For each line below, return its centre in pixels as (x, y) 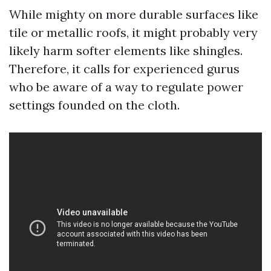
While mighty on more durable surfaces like (134, 14)
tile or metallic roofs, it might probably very (133, 32)
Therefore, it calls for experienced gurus (124, 69)
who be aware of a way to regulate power (126, 87)
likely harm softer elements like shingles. (126, 51)
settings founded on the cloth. (94, 105)
